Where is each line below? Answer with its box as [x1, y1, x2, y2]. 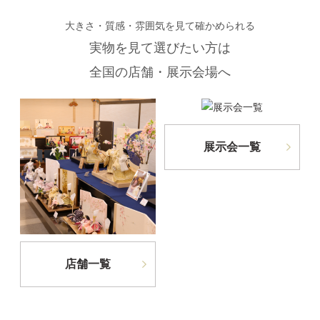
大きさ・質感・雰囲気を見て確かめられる [65, 21, 255, 32]
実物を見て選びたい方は [89, 41, 231, 56]
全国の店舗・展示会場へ [89, 65, 231, 80]
